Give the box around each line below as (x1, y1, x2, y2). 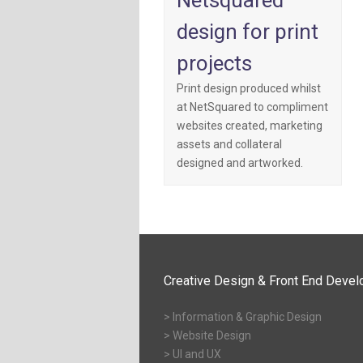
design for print (177, 19, 318, 45)
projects (177, 51, 252, 76)
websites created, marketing (177, 119, 322, 133)
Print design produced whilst (177, 82, 321, 96)
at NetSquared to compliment (177, 100, 328, 114)
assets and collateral (177, 138, 282, 152)
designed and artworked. (177, 156, 303, 170)
